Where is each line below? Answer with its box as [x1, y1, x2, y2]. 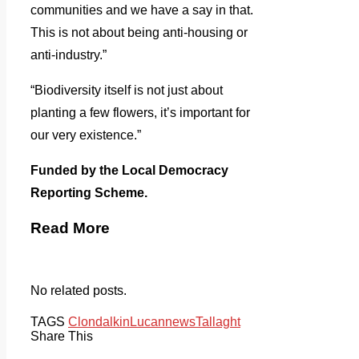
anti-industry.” [30, 48, 107, 63]
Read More [30, 220, 110, 236]
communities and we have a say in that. [30, 3, 253, 18]
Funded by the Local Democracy [30, 163, 228, 178]
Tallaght [196, 314, 240, 329]
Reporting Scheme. [30, 186, 147, 200]
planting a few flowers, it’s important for [30, 106, 250, 120]
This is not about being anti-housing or [30, 26, 248, 40]
